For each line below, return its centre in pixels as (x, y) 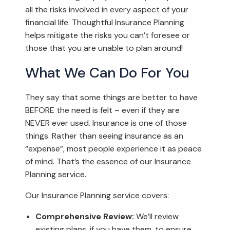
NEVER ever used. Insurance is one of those (106, 123)
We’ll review (157, 216)
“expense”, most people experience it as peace (114, 148)
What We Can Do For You (108, 72)
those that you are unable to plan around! (104, 48)
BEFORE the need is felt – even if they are (103, 110)
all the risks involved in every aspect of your (107, 9)
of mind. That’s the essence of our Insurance (108, 161)
